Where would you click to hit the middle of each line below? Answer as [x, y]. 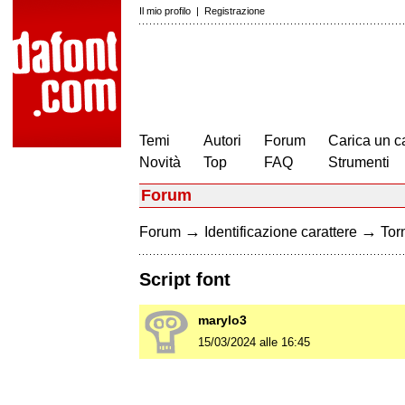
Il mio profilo [165, 11]
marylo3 [222, 320]
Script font [185, 280]
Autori [222, 141]
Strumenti [359, 162]
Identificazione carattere [281, 232]
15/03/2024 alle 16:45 [254, 343]
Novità [160, 162]
